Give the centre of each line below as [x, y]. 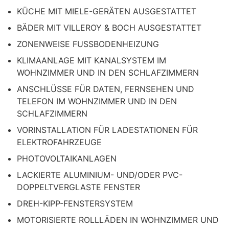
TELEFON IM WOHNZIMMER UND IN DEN [97, 101]
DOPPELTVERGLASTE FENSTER [78, 187]
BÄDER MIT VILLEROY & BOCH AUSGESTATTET [109, 28]
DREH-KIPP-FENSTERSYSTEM [75, 203]
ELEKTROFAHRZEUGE [59, 142]
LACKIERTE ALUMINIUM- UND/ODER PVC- [100, 175]
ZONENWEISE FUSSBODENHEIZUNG [88, 44]
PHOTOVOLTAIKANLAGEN [67, 158]
